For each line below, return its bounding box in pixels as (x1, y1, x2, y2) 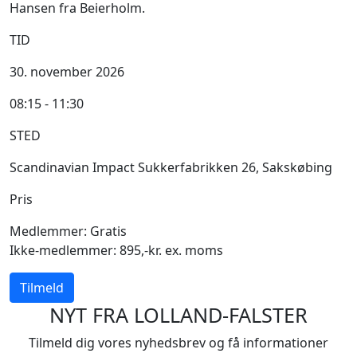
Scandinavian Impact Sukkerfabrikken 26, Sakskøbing (10, 158, 332, 176)
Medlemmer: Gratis (10, 222, 127, 240)
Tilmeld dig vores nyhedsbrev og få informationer (29, 333, 328, 351)
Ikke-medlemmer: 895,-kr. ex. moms (10, 241, 223, 259)
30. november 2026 (10, 62, 124, 80)
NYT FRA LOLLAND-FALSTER (49, 300, 308, 328)
